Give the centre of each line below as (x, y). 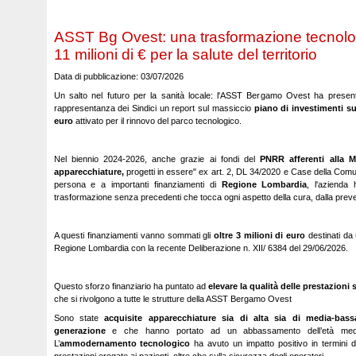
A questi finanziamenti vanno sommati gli (134, 235)
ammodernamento (98, 343)
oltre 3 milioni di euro (260, 235)
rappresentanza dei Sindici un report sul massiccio (154, 108)
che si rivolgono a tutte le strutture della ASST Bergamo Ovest (172, 299)
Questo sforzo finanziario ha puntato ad (131, 286)
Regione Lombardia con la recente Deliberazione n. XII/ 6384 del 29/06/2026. (201, 248)
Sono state (79, 318)
